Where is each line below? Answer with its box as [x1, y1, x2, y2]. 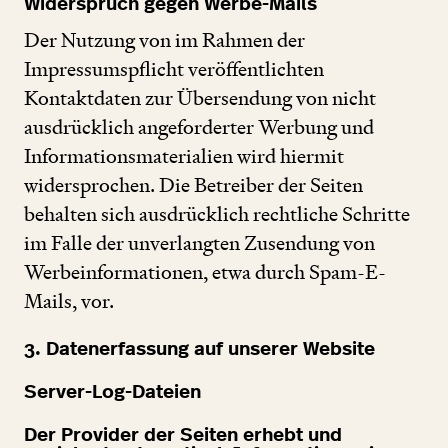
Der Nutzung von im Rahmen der [24, 26, 305, 53]
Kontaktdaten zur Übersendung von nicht [24, 84, 376, 111]
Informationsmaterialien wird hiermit [24, 142, 344, 169]
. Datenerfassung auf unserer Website [35, 339, 375, 359]
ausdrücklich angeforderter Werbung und [24, 113, 374, 140]
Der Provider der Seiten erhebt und [24, 425, 342, 445]
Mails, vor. [24, 287, 114, 314]
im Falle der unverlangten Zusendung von [24, 229, 375, 256]
